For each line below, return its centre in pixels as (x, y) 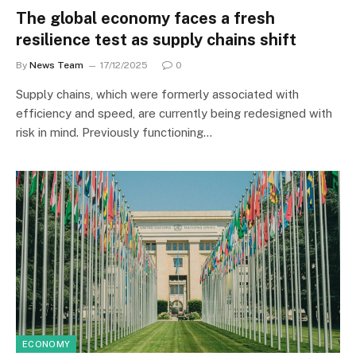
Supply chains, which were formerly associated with (157, 94)
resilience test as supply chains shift (156, 39)
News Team (56, 65)
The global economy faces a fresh (145, 18)
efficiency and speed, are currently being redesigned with (174, 113)
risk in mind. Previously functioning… (114, 132)
